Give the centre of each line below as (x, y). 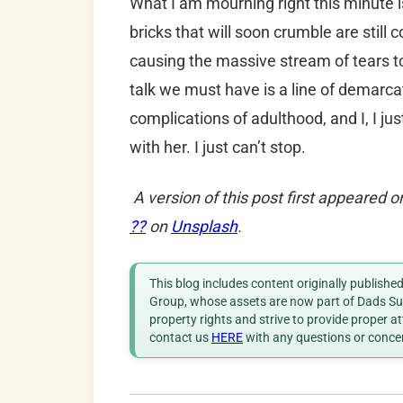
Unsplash (204, 227)
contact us (180, 338)
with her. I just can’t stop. (218, 148)
